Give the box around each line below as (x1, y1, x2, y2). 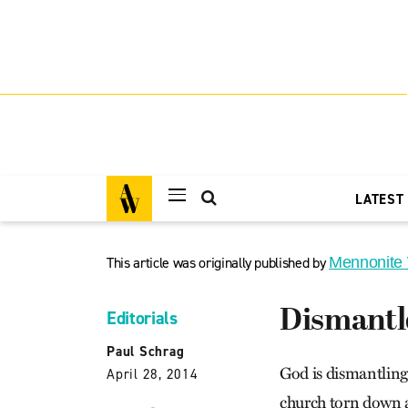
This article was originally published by (107, 253, 330, 272)
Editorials (107, 306, 178, 330)
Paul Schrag (107, 342, 185, 361)
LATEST (355, 190, 404, 209)
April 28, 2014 (107, 365, 199, 383)
